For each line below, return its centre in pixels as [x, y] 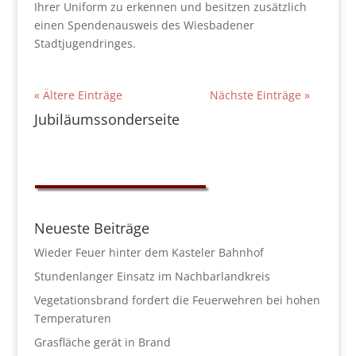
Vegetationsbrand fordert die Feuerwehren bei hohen [177, 300]
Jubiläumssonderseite [106, 119]
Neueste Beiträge [91, 228]
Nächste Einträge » [260, 95]
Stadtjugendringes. [85, 43]
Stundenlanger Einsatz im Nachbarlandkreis [152, 276]
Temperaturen [72, 318]
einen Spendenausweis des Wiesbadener [144, 25]
